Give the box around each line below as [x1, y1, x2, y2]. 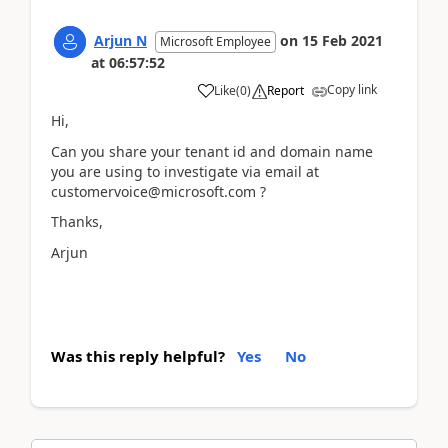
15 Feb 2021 [302, 31, 383, 50]
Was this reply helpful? [51, 346, 225, 366]
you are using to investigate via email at [51, 161, 319, 181]
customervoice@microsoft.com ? [51, 181, 266, 201]
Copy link [327, 81, 377, 98]
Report [267, 82, 304, 99]
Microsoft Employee [160, 33, 271, 50]
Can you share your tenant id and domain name [51, 141, 373, 161]
